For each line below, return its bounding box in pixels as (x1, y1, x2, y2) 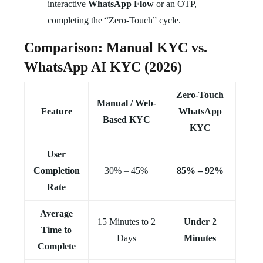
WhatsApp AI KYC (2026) (24, 59, 182, 75)
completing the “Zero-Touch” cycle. (48, 15, 181, 25)
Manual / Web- (96, 97, 156, 108)
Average (40, 208, 73, 218)
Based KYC (102, 114, 150, 124)
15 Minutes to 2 (97, 216, 156, 227)
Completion (33, 165, 80, 176)
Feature (41, 106, 72, 116)
